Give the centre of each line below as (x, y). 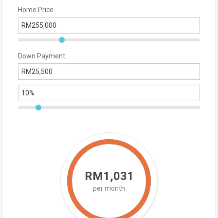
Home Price (36, 10)
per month (109, 188)
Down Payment (42, 56)
